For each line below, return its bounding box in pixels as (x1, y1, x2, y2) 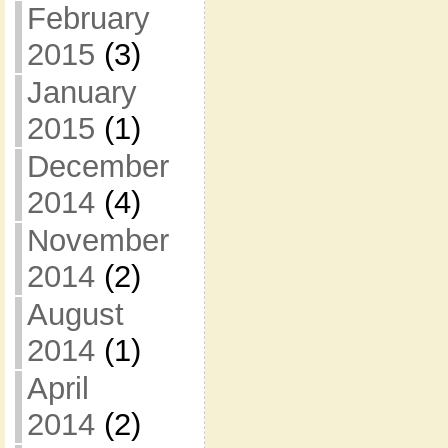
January (26, 75, 137, 110)
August (26, 297, 124, 332)
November (26, 223, 169, 258)
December (26, 149, 169, 184)
